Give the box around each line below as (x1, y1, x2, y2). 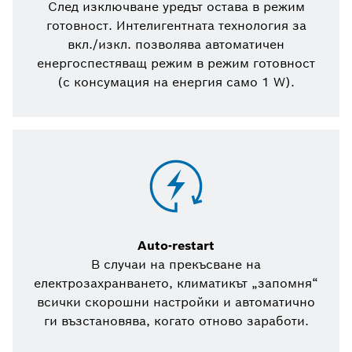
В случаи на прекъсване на (91, 256, 261, 273)
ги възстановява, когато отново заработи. (43, 313, 309, 330)
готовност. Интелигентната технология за (46, 17, 306, 35)
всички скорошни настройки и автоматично (37, 294, 315, 311)
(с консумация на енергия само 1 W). (57, 74, 295, 91)
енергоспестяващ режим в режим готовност (37, 55, 315, 72)
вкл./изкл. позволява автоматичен (68, 36, 284, 53)
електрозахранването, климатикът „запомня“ (34, 275, 318, 292)
